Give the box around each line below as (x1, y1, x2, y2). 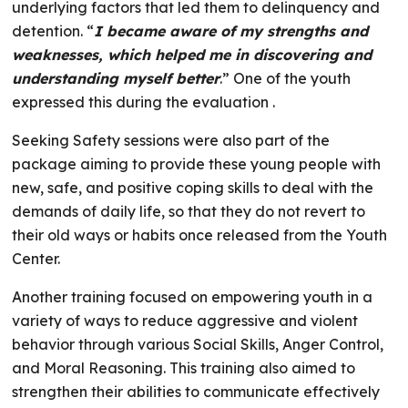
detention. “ (12, 22, 95, 40)
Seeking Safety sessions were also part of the (12, 131, 331, 149)
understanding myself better (12, 69, 220, 87)
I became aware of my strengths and (94, 22, 369, 40)
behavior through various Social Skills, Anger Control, (12, 335, 384, 353)
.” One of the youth (219, 69, 352, 87)
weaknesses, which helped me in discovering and (12, 46, 372, 64)
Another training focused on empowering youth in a (12, 288, 373, 306)
